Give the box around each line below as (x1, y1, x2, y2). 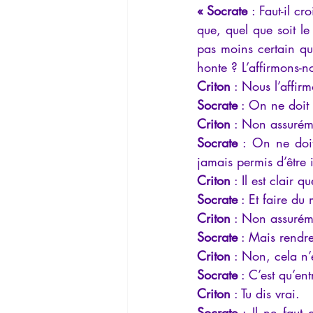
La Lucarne (155, 6, 199, 20)
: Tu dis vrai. (231, 285, 300, 303)
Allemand (235, 61, 275, 75)
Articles (227, 6, 259, 20)
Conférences (155, 61, 208, 75)
